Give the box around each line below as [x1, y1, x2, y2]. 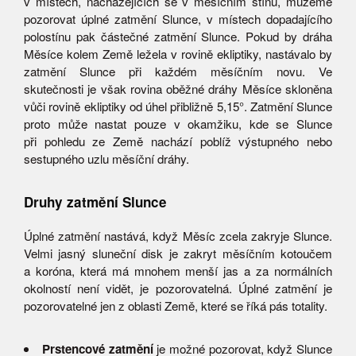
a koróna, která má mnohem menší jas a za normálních [24, 262, 332, 280]
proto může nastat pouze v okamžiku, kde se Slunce [24, 114, 332, 132]
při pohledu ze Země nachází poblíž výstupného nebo [24, 132, 332, 149]
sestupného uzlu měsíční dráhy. [24, 149, 189, 167]
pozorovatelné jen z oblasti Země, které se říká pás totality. [24, 297, 327, 315]
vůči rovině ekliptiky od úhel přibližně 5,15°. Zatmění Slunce [24, 97, 332, 114]
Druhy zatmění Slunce [24, 192, 167, 211]
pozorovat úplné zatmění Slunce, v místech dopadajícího [24, 10, 332, 27]
